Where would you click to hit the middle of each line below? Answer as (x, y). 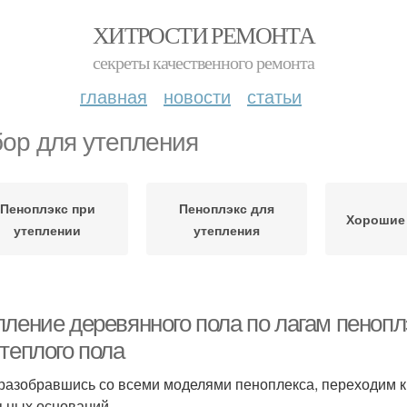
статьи (274, 96)
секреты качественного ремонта (203, 62)
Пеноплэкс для (226, 208)
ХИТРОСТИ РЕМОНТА (203, 35)
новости (197, 96)
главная (114, 96)
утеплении (48, 230)
